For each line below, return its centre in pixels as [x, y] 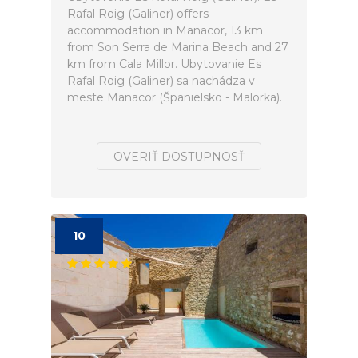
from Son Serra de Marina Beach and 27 [178, 47]
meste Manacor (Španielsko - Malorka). [175, 97]
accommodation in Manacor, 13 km [165, 30]
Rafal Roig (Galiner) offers [138, 14]
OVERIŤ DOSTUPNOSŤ [179, 157]
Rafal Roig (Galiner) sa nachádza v [161, 81]
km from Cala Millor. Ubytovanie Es [164, 64]
